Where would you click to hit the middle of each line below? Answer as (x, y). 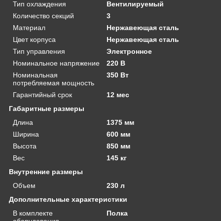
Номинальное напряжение (56, 63)
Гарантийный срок (42, 94)
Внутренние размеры (46, 171)
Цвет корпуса (34, 39)
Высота (25, 146)
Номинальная (35, 75)
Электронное (129, 51)
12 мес (118, 94)
